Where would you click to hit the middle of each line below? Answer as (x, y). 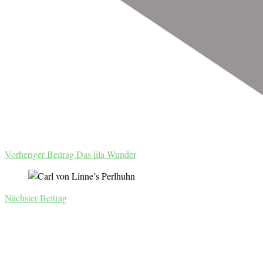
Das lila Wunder (106, 154)
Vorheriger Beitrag (39, 154)
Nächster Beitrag (36, 198)
